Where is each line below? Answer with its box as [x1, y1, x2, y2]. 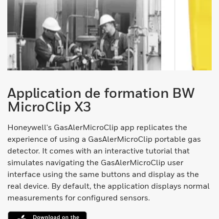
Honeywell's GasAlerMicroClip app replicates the [7, 122, 187, 132]
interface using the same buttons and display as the [7, 169, 199, 179]
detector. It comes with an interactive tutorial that [7, 146, 190, 156]
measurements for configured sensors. [7, 193, 150, 203]
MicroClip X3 [7, 98, 92, 115]
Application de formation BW [7, 85, 195, 101]
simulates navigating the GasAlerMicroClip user [7, 157, 183, 168]
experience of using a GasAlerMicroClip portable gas [7, 134, 201, 144]
